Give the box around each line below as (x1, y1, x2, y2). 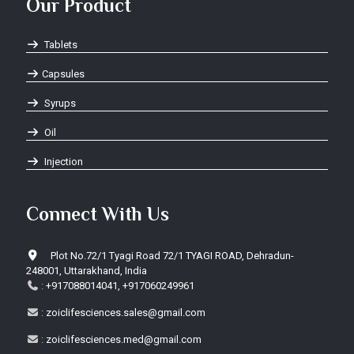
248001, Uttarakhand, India (26, 265, 147, 277)
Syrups (42, 97, 77, 110)
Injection (42, 156, 84, 168)
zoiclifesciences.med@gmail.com (46, 333, 202, 346)
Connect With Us (26, 203, 169, 225)
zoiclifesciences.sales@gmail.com (46, 307, 206, 319)
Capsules (42, 67, 85, 80)
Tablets (42, 38, 78, 51)
